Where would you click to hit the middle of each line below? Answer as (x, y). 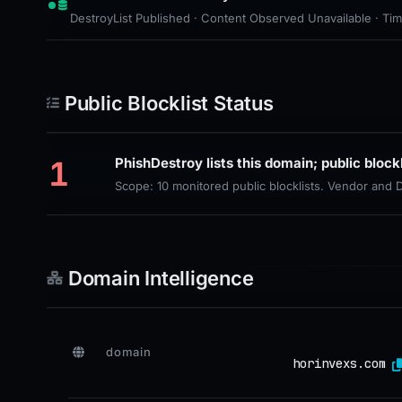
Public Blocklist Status (169, 103)
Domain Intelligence (161, 278)
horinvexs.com (339, 363)
